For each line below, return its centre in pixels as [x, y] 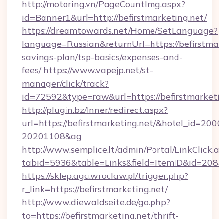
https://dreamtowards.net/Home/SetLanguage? [120, 31]
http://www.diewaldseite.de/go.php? [96, 202]
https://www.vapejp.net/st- [98, 70]
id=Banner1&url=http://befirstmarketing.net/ [114, 17]
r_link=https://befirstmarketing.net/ [95, 189]
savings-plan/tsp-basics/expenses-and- [102, 57]
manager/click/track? [65, 83]
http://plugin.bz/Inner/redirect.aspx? [95, 110]
